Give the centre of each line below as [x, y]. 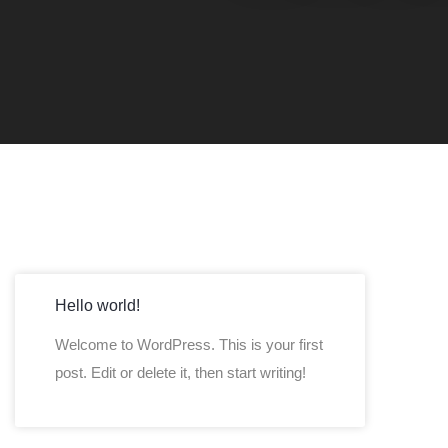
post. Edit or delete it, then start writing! [180, 372]
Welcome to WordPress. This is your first [189, 344]
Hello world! [97, 305]
